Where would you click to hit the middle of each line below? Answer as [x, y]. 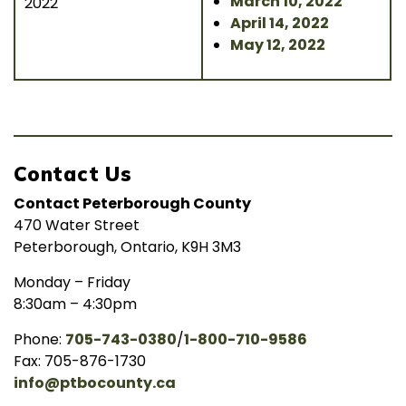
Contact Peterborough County [132, 203]
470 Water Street [77, 225]
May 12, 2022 [278, 45]
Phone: [39, 339]
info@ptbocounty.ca [95, 383]
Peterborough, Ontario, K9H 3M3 [127, 247]
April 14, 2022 [280, 23]
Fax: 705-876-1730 [80, 361]
